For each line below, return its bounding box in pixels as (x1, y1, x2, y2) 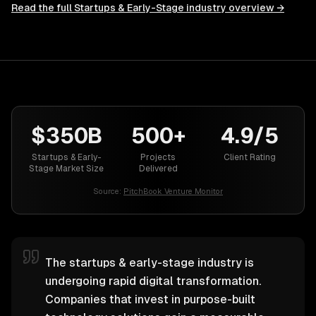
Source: (93, 187, 121, 195)
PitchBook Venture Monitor (123, 187, 223, 195)
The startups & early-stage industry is (45, 256, 254, 269)
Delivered (138, 164, 178, 174)
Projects (140, 152, 176, 162)
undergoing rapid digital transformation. (45, 274, 261, 288)
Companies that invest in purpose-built (45, 293, 255, 306)
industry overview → (184, 2, 284, 13)
